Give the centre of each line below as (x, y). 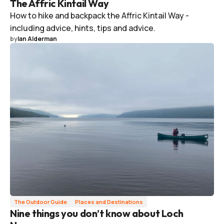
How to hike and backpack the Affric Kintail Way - (99, 15)
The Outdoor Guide (40, 201)
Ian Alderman (37, 38)
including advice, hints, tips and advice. (83, 28)
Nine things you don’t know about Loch (97, 213)
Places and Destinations (109, 201)
